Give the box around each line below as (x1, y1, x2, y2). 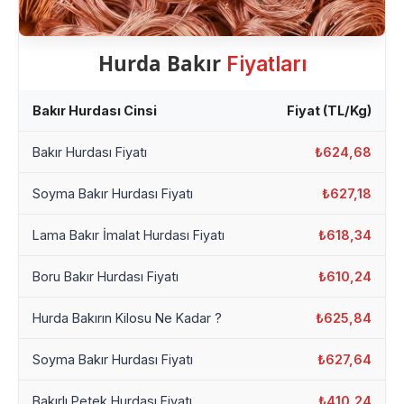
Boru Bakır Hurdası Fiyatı (32, 269, 179, 285)
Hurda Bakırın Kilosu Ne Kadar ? (32, 310, 222, 326)
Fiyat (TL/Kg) (287, 103, 372, 119)
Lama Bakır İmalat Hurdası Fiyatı (32, 227, 225, 243)
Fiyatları (225, 51, 307, 77)
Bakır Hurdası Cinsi (32, 103, 157, 119)
